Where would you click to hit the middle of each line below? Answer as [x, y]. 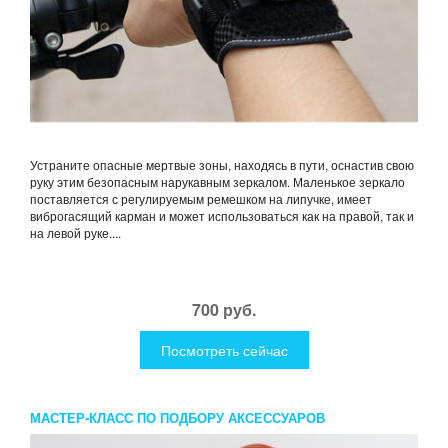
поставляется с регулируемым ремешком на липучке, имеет [201, 199]
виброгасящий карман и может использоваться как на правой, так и [222, 216]
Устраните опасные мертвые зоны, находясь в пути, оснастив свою [222, 165]
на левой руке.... [75, 233]
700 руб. [224, 310]
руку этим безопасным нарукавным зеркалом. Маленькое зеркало [217, 182]
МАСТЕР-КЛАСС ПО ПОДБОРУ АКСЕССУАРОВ [177, 418]
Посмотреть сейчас [224, 350]
